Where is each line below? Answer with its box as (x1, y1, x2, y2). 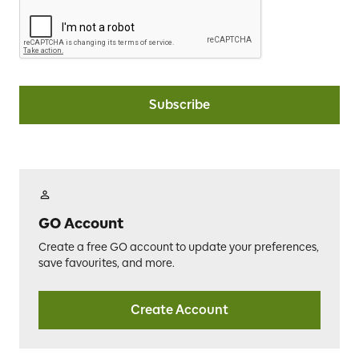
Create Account (130, 301, 228, 317)
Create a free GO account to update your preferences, (38, 240, 319, 254)
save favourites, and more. (38, 256, 175, 270)
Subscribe (148, 96, 210, 112)
